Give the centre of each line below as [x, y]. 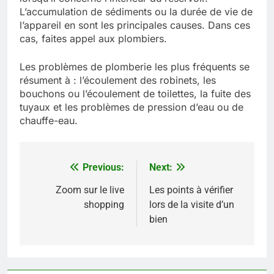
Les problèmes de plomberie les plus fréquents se [135, 66]
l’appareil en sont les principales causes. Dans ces [135, 25]
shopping [104, 204]
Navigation [67, 170]
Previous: [103, 167]
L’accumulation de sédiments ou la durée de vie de [136, 11]
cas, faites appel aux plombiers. [93, 38]
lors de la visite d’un [192, 204]
